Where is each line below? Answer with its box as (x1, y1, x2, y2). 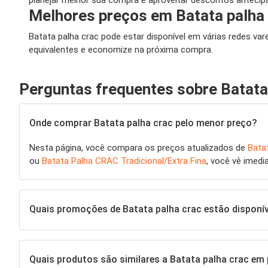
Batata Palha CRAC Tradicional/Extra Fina (42, 156, 206, 167)
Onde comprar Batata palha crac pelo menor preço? (29, 117, 257, 129)
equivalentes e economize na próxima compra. (29, 44, 213, 56)
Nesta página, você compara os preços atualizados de (29, 142, 248, 154)
